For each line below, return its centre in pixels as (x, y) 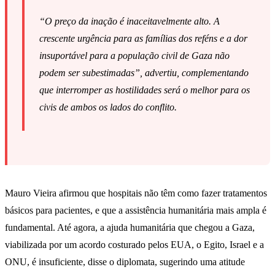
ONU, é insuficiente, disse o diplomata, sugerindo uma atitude (125, 262)
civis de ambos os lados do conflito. (108, 107)
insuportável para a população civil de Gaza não (134, 56)
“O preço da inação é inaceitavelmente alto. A (130, 21)
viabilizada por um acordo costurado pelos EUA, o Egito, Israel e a (134, 245)
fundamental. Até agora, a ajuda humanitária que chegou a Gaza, (130, 228)
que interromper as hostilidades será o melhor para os (145, 90)
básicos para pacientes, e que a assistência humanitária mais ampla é (136, 211)
